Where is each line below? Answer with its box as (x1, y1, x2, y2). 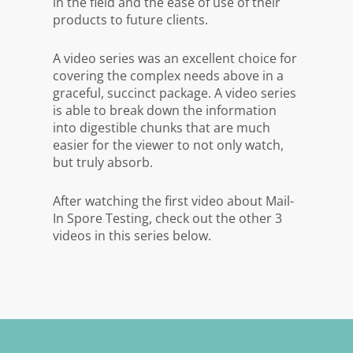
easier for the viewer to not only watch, (53, 136, 284, 154)
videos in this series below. (53, 227, 212, 245)
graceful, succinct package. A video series (53, 84, 297, 102)
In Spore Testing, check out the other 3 (53, 210, 283, 228)
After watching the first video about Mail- (53, 192, 295, 210)
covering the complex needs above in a (53, 67, 284, 85)
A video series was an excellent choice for (53, 50, 298, 68)
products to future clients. (53, 11, 209, 29)
